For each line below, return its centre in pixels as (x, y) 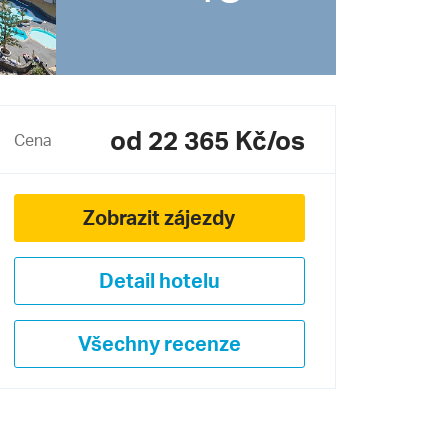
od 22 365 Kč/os (207, 140)
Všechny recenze (159, 344)
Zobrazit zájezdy (159, 218)
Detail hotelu (159, 281)
